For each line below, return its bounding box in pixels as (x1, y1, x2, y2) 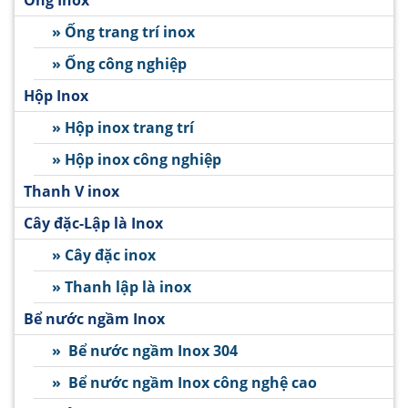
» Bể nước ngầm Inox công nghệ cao (51, 372, 317, 393)
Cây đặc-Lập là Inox (24, 213, 163, 234)
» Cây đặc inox (51, 245, 156, 266)
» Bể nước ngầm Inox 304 (51, 341, 238, 362)
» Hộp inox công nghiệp (51, 149, 221, 170)
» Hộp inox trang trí (51, 117, 194, 138)
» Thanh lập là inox (51, 277, 191, 298)
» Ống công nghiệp (51, 54, 187, 75)
